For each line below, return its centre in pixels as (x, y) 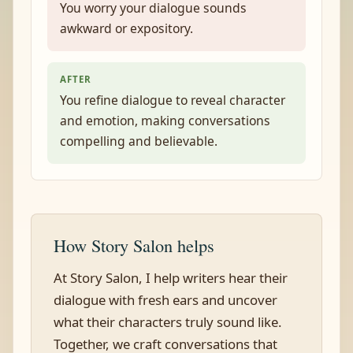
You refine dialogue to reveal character (173, 100)
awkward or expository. (126, 28)
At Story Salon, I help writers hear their (171, 278)
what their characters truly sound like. (168, 322)
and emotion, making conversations (165, 121)
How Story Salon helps (134, 245)
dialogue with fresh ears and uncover (165, 300)
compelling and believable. (139, 141)
